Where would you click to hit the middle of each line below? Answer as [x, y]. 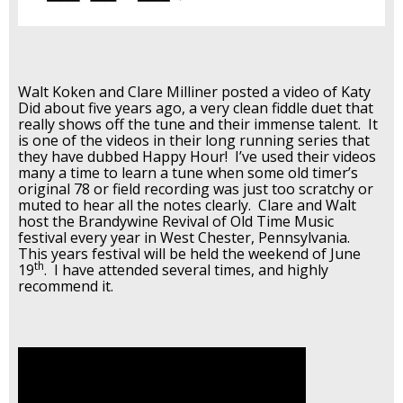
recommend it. [67, 287]
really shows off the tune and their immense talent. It [198, 125]
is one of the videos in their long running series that [194, 141]
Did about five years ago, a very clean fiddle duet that [196, 108]
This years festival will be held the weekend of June [189, 254]
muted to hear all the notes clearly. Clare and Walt [187, 206]
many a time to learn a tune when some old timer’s [188, 173]
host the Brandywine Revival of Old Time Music [176, 222]
